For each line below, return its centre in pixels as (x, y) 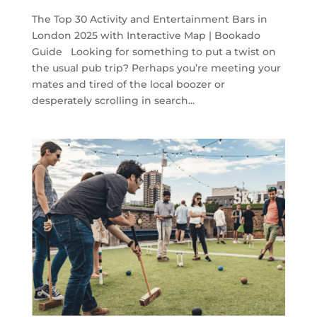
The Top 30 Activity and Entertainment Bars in (149, 19)
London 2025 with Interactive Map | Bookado (146, 35)
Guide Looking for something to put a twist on (154, 51)
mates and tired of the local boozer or (128, 84)
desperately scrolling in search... (113, 100)
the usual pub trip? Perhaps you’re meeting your (156, 68)
